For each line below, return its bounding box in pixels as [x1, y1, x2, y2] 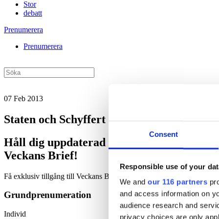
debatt [23, 9, 42, 17]
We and [119, 177, 148, 186]
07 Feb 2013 [4, 94, 43, 103]
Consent [149, 130, 178, 139]
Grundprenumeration [4, 190, 91, 200]
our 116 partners [148, 177, 207, 186]
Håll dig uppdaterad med [4, 135, 130, 149]
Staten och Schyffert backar [4, 112, 144, 126]
